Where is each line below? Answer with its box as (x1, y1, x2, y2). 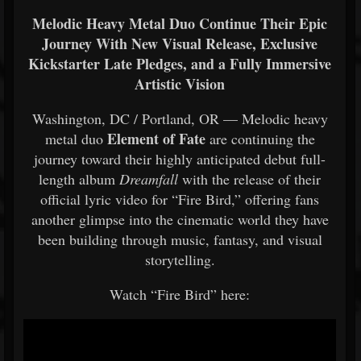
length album (39, 169, 119, 189)
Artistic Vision (135, 73, 225, 94)
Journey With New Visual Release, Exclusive (42, 33, 317, 54)
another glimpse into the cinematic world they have (31, 210, 329, 229)
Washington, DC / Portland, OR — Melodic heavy (31, 109, 328, 128)
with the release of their (182, 169, 321, 189)
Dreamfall (119, 169, 178, 189)
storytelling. (144, 250, 215, 269)
